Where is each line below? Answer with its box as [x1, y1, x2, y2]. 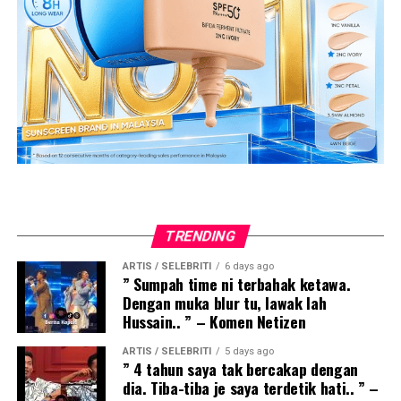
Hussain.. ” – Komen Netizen [122, 310, 306, 334]
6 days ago [224, 260, 274, 273]
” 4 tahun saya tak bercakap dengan [122, 357, 358, 381]
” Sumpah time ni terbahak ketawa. [122, 272, 351, 296]
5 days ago [224, 346, 274, 358]
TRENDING [163, 227, 238, 245]
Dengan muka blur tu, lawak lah [122, 291, 327, 315]
